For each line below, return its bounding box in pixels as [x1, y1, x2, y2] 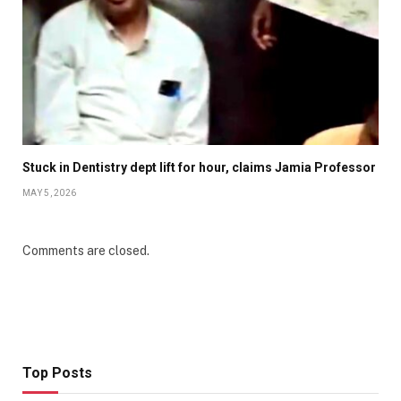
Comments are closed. [22, 243, 149, 258]
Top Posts [22, 363, 92, 381]
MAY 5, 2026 [22, 187, 77, 198]
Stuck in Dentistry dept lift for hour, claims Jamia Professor [22, 159, 376, 175]
